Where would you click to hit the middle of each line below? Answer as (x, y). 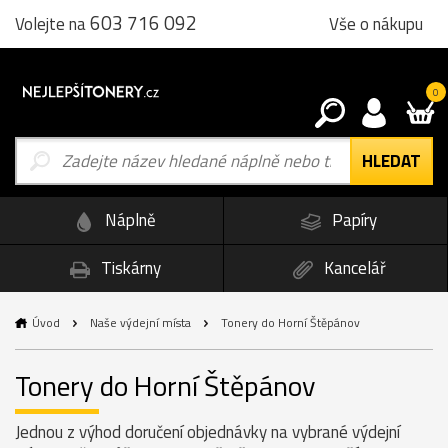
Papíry (352, 220)
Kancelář (352, 267)
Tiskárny (128, 267)
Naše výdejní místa (140, 322)
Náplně (128, 220)
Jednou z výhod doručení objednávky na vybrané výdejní (207, 431)
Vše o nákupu (376, 23)
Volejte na (52, 24)
